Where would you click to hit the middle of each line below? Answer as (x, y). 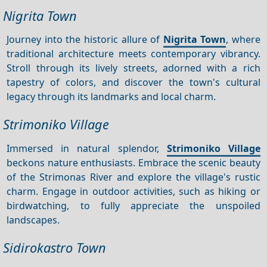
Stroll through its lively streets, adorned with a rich (133, 68)
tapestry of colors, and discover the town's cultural (133, 82)
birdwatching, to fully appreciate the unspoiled (133, 205)
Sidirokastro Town (55, 248)
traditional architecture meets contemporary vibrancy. (133, 53)
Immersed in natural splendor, (87, 148)
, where (243, 39)
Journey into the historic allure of (85, 39)
